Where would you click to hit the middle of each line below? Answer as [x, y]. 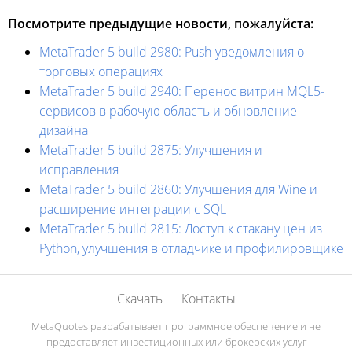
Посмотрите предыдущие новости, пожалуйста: [161, 23]
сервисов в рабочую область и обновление [168, 110]
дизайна [64, 130]
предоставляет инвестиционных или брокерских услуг [176, 341]
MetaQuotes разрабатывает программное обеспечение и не [176, 326]
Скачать [139, 298]
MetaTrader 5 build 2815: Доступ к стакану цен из [181, 228]
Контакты [208, 298]
